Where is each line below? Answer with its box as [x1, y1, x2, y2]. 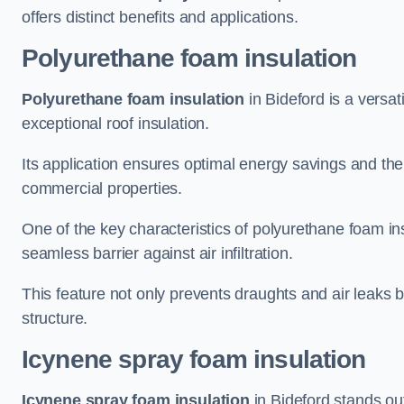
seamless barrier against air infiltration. [22, 244, 293, 262]
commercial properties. [22, 179, 183, 197]
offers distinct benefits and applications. [22, 8, 298, 26]
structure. [22, 309, 88, 327]
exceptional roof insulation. [22, 115, 209, 133]
